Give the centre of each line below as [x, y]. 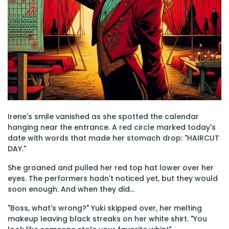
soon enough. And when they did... [71, 189]
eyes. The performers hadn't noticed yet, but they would [113, 178]
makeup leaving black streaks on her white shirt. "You [107, 219]
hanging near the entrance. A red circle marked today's [112, 127]
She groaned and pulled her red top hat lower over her [111, 168]
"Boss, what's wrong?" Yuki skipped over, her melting [105, 208]
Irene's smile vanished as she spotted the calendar [103, 117]
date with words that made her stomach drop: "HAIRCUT [113, 138]
